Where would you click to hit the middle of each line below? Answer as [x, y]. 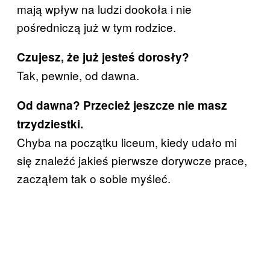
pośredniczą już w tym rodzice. [96, 27]
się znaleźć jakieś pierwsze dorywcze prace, [132, 160]
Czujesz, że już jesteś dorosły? [103, 57]
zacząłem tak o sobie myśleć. [94, 178]
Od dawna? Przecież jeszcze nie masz [122, 105]
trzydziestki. [50, 124]
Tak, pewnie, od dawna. [78, 75]
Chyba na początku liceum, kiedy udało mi [127, 142]
